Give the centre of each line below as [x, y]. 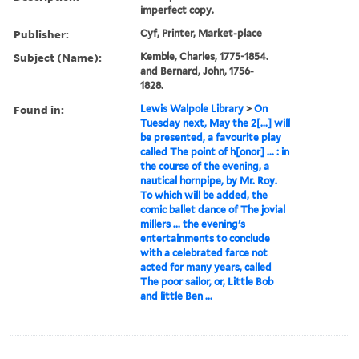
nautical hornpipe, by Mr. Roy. [209, 180]
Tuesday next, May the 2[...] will [216, 123]
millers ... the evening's [193, 224]
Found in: [39, 109]
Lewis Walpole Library [192, 108]
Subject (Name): [58, 57]
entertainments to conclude [206, 238]
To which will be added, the [204, 195]
